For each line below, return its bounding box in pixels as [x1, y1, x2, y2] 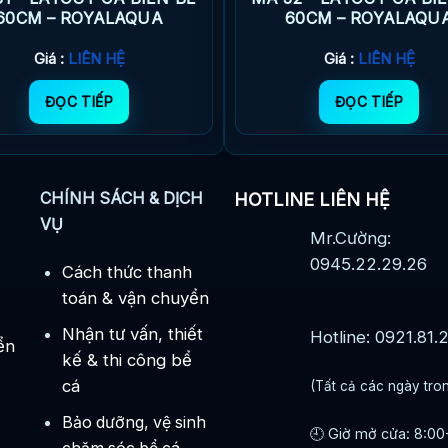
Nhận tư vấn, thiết [61, 324, 203, 345]
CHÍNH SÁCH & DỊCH [40, 189, 204, 209]
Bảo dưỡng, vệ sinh [61, 413, 206, 433]
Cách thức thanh [61, 262, 192, 283]
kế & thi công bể [61, 350, 192, 371]
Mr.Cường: [310, 227, 392, 248]
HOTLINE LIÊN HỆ [233, 189, 390, 211]
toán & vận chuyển [61, 288, 209, 309]
